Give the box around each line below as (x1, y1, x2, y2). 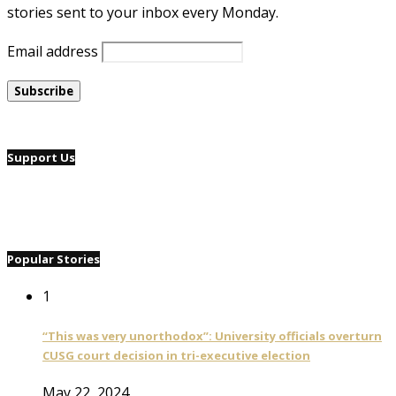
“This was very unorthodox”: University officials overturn (42, 327, 382, 344)
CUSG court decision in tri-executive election (42, 346, 310, 363)
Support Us (7, 148, 75, 165)
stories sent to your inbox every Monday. (7, 2, 278, 22)
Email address (7, 41, 98, 61)
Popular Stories (7, 251, 100, 268)
